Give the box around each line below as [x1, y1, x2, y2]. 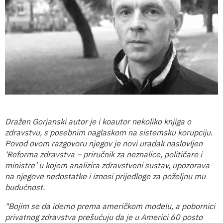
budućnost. [5, 182, 45, 192]
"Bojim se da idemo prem [5, 201, 96, 211]
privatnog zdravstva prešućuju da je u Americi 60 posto [5, 212, 203, 222]
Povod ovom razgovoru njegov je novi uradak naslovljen [5, 138, 203, 148]
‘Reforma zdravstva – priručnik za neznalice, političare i [5, 149, 202, 159]
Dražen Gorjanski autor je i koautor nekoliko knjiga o [5, 116, 191, 126]
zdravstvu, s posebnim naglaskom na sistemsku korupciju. [5, 127, 213, 137]
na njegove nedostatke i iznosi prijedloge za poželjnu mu [5, 171, 206, 181]
